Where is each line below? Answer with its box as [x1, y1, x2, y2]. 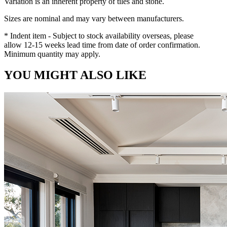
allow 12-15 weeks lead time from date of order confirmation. [4, 40, 200, 49]
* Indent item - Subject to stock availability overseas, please [4, 31, 194, 40]
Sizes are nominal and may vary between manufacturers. [4, 14, 186, 23]
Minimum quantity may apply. [4, 49, 100, 58]
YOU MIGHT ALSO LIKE [4, 68, 146, 82]
